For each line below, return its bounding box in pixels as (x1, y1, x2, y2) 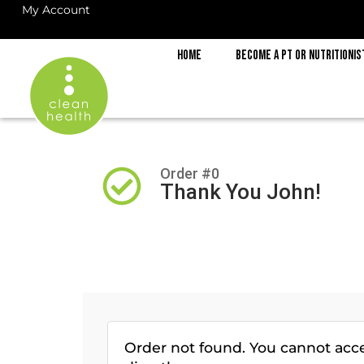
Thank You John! (160, 179, 322, 204)
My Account (21, 2, 90, 17)
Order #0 (160, 164, 220, 182)
